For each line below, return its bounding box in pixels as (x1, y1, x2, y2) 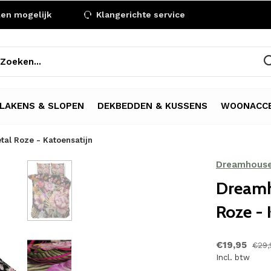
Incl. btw (216, 253, 250, 262)
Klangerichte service (94, 10, 185, 19)
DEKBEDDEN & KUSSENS (97, 100, 207, 111)
